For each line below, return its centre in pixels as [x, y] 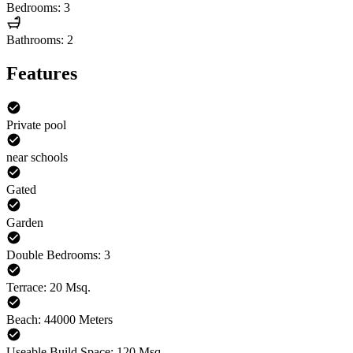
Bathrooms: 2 [40, 40]
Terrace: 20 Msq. [48, 287]
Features [42, 73]
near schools [37, 158]
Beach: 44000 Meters [59, 320]
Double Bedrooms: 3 [58, 255]
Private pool [36, 125]
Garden [25, 222]
